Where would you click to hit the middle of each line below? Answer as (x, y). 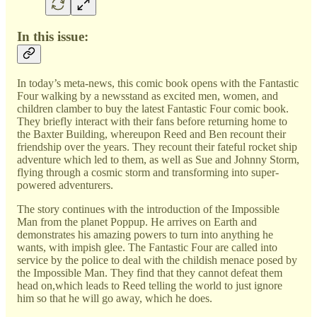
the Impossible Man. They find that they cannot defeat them (150, 272)
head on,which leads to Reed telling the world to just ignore (150, 285)
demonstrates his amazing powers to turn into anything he (145, 234)
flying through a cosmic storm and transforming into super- (148, 172)
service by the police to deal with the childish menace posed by (157, 260)
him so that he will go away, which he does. (115, 298)
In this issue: (53, 36)
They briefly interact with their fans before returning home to (152, 121)
